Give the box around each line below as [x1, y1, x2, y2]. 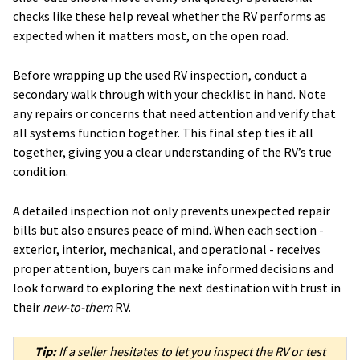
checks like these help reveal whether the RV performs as [13, 8, 326, 25]
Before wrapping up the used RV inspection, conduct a [13, 67, 307, 84]
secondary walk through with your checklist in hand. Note [13, 86, 326, 103]
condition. [13, 163, 68, 180]
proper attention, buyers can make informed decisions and [13, 260, 333, 277]
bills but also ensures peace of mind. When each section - [13, 222, 324, 239]
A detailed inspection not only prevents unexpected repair [13, 202, 330, 219]
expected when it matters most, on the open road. [13, 27, 288, 44]
